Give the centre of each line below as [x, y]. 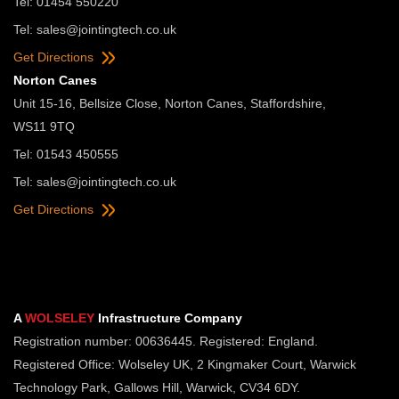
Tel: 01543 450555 [66, 154]
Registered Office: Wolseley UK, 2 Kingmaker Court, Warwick [185, 364]
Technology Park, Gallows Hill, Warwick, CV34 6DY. [157, 387]
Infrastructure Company [168, 318]
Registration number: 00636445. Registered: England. [166, 341]
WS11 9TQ [44, 126]
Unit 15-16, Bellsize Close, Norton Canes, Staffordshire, [170, 103]
